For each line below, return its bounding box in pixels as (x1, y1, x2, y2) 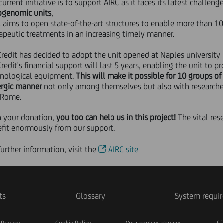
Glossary (75, 191, 105, 201)
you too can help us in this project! (56, 112, 176, 122)
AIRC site (108, 144, 139, 154)
